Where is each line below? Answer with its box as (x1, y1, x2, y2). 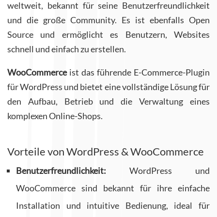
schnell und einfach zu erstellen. (7, 44, 126, 55)
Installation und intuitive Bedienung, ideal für (16, 200, 210, 211)
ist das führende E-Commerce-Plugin (67, 67, 210, 78)
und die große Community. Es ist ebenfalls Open (7, 15, 210, 26)
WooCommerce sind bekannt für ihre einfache (16, 183, 210, 194)
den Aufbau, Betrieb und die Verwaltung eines (7, 96, 210, 107)
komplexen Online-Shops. (7, 110, 103, 122)
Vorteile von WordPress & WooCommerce (7, 145, 204, 158)
